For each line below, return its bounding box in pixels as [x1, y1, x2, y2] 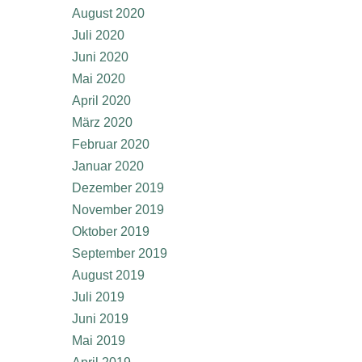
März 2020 [72, 116, 133, 129]
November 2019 [72, 203, 164, 217]
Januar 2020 [72, 159, 144, 173]
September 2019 [72, 246, 167, 260]
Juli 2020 [72, 28, 124, 42]
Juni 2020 [72, 50, 128, 64]
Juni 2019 [72, 312, 128, 326]
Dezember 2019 [72, 181, 164, 195]
